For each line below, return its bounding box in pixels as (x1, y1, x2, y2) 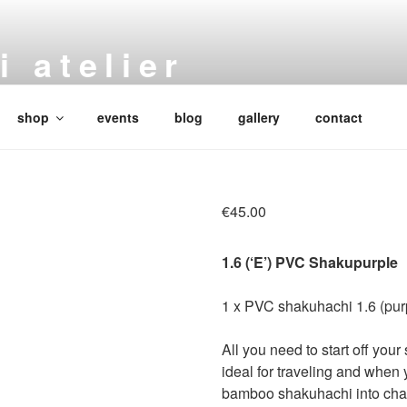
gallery (237, 107, 280, 126)
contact (314, 107, 362, 126)
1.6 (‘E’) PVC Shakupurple (221, 252, 398, 273)
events (96, 107, 139, 126)
